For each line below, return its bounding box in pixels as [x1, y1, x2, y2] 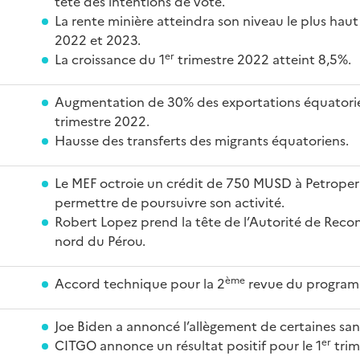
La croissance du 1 [55, 50, 165, 67]
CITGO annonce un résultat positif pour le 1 [55, 336, 321, 354]
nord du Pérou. [55, 231, 145, 249]
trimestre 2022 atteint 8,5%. [174, 50, 351, 67]
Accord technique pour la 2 [55, 274, 225, 292]
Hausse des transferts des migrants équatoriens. [55, 131, 349, 149]
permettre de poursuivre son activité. [55, 193, 284, 211]
